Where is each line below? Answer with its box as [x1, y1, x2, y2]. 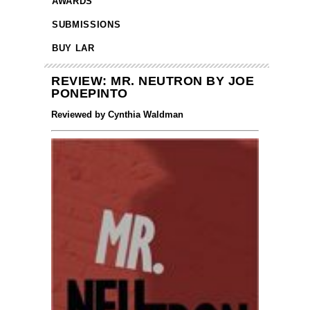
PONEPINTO [51, 86, 128, 101]
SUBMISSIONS [52, 19, 121, 30]
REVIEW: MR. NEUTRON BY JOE [51, 74, 254, 89]
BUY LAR [52, 43, 95, 54]
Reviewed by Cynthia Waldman [51, 109, 183, 120]
